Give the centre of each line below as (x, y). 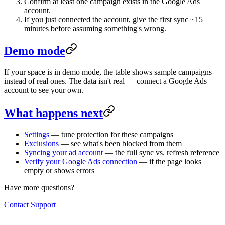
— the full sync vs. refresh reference (161, 153)
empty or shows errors (59, 171)
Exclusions (41, 144)
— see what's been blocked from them (120, 144)
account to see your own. (44, 90)
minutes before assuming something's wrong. (95, 28)
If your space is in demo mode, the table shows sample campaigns (108, 72)
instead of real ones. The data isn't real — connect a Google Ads (105, 81)
